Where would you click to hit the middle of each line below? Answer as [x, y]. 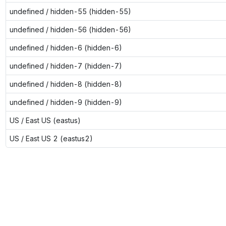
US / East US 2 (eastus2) [51, 138]
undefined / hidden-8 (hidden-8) [66, 84]
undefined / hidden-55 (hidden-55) [70, 11]
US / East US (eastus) [45, 120]
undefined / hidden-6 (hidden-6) [66, 47]
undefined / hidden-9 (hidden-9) [66, 102]
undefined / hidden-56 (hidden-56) [70, 29]
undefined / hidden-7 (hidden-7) [66, 66]
